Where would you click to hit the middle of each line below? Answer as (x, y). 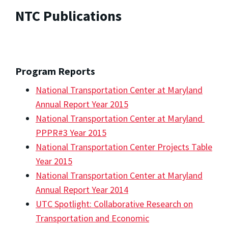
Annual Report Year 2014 (82, 189)
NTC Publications (68, 16)
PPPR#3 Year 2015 (71, 132)
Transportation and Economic (92, 218)
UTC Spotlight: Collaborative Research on (114, 204)
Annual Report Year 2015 (82, 104)
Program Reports (55, 71)
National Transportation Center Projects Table (124, 147)
